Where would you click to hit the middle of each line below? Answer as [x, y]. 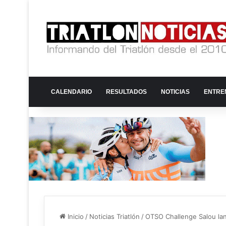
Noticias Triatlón [115, 216]
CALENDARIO [71, 92]
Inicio [75, 216]
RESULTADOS [126, 92]
